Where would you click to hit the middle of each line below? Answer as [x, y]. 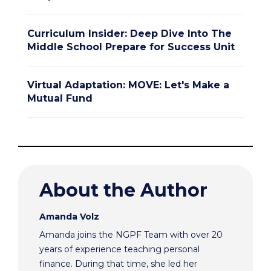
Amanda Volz [69, 216]
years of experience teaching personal [119, 249]
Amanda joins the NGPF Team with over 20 [131, 234]
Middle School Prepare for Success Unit [131, 47]
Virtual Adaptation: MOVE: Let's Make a [128, 85]
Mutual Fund [60, 98]
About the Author [123, 190]
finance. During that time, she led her [118, 263]
